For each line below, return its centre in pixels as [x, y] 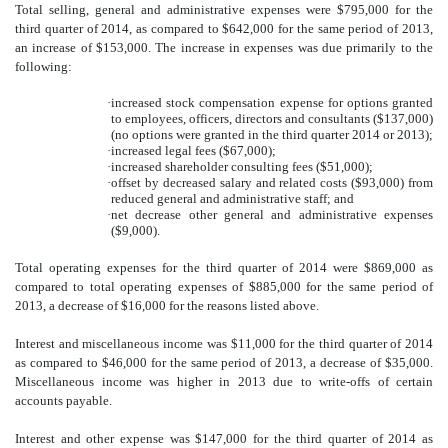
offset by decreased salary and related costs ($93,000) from [272, 183]
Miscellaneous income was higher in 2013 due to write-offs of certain [224, 382]
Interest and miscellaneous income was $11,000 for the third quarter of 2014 [224, 344]
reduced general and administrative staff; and [232, 199]
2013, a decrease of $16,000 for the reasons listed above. [167, 306]
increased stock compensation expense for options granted [272, 103]
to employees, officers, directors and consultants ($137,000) [272, 119]
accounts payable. [63, 401]
